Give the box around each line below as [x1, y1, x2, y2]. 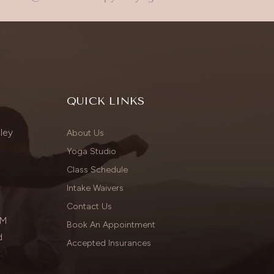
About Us [67, 127, 105, 138]
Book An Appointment [67, 219, 156, 230]
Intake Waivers [67, 182, 124, 193]
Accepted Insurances [67, 237, 152, 248]
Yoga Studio [67, 146, 117, 157]
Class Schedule [67, 164, 128, 175]
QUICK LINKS [67, 94, 145, 108]
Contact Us [67, 201, 113, 212]
